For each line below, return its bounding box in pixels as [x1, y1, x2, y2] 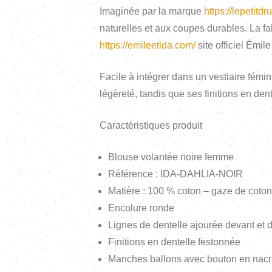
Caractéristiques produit [100, 120, 202, 131]
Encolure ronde [108, 203, 174, 214]
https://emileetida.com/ [100, 40, 195, 51]
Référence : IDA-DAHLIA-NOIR [108, 169, 243, 180]
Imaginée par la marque [100, 6, 204, 17]
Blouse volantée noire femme [108, 152, 234, 163]
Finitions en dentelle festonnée [108, 237, 240, 248]
